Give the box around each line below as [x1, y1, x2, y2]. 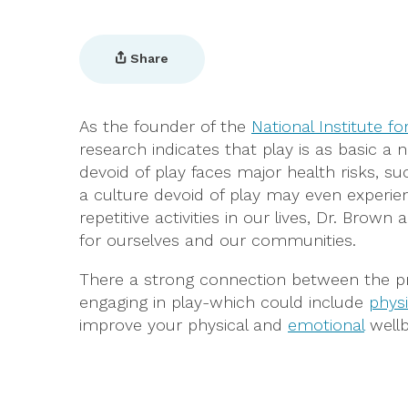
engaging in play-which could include [79, 292, 369, 312]
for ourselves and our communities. [79, 230, 356, 250]
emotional [288, 315, 364, 335]
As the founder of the [79, 117, 251, 137]
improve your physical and [79, 315, 288, 335]
